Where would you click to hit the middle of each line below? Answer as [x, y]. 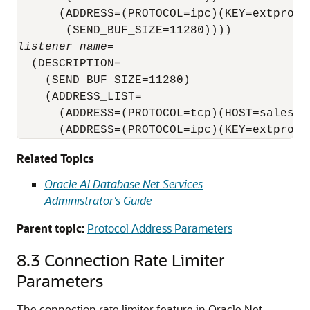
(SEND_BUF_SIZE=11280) [104, 80]
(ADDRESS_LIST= [80, 97]
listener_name [62, 47]
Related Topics [55, 158]
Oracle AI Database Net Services [124, 184]
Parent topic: [51, 228]
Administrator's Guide [98, 200]
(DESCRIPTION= [69, 64]
